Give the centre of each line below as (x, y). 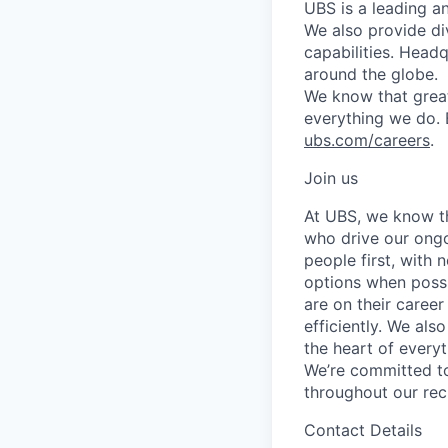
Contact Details (363, 429)
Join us (331, 177)
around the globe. (371, 73)
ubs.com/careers (367, 139)
